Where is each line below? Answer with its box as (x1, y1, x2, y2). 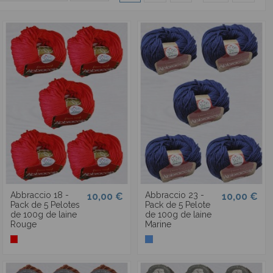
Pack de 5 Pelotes (10, 200, 80, 210)
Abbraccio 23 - (144, 190, 204, 200)
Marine (144, 219, 171, 230)
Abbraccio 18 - (10, 190, 69, 200)
